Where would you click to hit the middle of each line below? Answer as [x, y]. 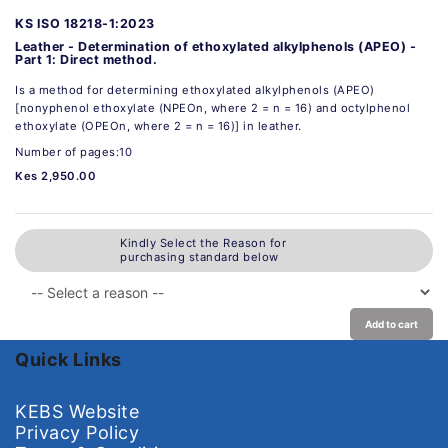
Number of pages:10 [73, 151]
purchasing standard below [199, 257]
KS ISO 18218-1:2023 [85, 23]
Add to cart [391, 323]
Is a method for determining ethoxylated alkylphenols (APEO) [195, 89]
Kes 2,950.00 [55, 175]
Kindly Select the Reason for [203, 243]
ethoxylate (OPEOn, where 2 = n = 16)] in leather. [158, 125]
